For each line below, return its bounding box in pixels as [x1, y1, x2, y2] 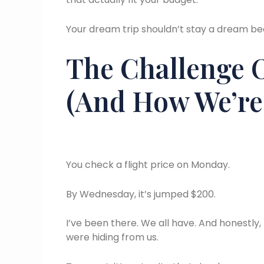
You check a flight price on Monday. [66, 158, 230, 172]
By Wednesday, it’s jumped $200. [66, 187, 216, 201]
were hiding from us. [66, 230, 159, 245]
